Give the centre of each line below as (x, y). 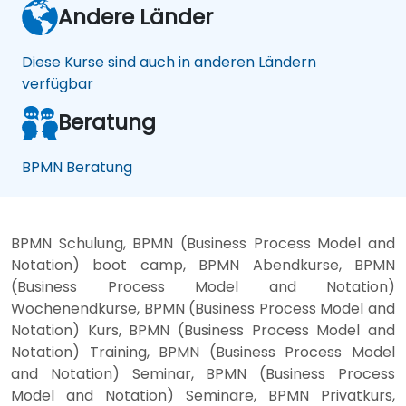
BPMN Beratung (77, 167)
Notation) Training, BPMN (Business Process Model (203, 352)
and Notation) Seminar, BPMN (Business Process (203, 373)
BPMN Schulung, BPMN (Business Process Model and (203, 243)
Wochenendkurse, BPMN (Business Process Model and (203, 308)
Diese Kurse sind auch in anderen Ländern (169, 62)
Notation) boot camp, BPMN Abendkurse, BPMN (203, 265)
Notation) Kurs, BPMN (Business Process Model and (203, 330)
